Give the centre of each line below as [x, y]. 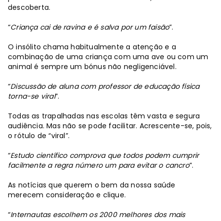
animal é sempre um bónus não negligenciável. [92, 66]
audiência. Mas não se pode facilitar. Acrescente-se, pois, [110, 126]
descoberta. [29, 7]
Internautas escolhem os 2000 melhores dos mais [98, 214]
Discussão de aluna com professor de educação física [105, 86]
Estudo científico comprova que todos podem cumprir [105, 155]
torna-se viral [32, 96]
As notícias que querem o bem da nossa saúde [92, 185]
